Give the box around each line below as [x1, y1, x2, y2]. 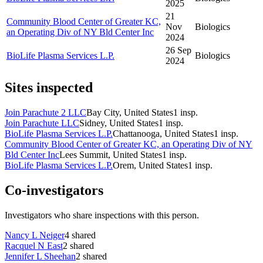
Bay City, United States [86, 107, 173, 118]
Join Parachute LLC [5, 118, 79, 129]
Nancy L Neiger [5, 230, 65, 240]
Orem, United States [113, 160, 188, 171]
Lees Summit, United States [59, 150, 162, 160]
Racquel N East [5, 240, 63, 251]
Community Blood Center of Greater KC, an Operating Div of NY [5, 139, 252, 150]
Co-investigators [5, 183, 103, 198]
